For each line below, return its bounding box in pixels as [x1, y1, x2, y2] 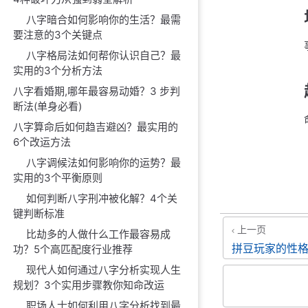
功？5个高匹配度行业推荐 [13, 243, 133, 256]
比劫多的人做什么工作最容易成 [26, 228, 171, 241]
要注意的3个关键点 [13, 28, 103, 41]
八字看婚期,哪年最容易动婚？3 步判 [13, 85, 181, 98]
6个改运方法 [13, 135, 71, 148]
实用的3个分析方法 [13, 64, 103, 77]
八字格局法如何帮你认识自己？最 [26, 49, 181, 62]
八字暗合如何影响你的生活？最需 [26, 13, 181, 26]
